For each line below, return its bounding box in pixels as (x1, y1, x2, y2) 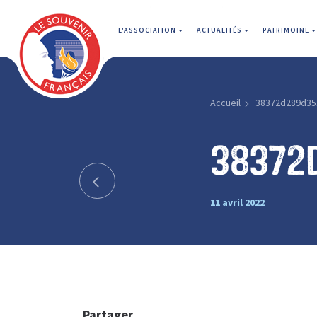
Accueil (209, 96, 241, 109)
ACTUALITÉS (197, 25, 244, 35)
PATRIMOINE (263, 25, 311, 35)
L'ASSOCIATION (118, 25, 178, 35)
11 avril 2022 (209, 195, 265, 209)
